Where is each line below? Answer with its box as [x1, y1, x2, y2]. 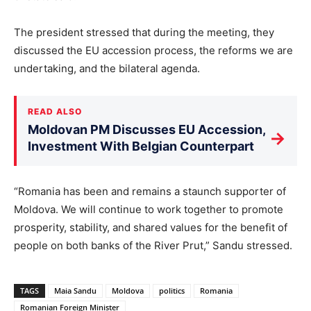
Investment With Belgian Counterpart [28, 139, 254, 154]
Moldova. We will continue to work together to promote [14, 203, 283, 217]
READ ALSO [28, 106, 82, 117]
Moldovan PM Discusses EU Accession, [28, 122, 265, 137]
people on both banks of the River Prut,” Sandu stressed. [14, 239, 292, 253]
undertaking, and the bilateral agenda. [14, 62, 200, 76]
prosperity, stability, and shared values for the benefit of [14, 221, 287, 235]
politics [159, 285, 185, 296]
